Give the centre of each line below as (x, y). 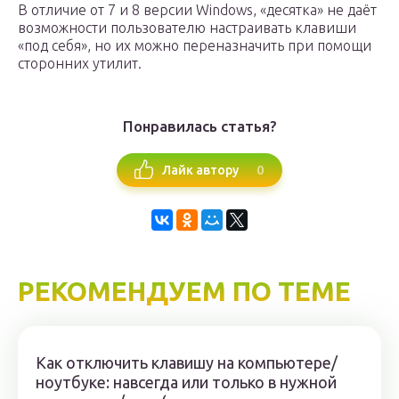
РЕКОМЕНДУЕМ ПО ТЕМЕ (184, 292)
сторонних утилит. (80, 64)
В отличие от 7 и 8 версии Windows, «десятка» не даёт (197, 10)
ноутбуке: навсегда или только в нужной (186, 383)
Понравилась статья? (199, 126)
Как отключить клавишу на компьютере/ (187, 363)
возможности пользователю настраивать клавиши (187, 28)
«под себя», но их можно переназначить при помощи (195, 46)
